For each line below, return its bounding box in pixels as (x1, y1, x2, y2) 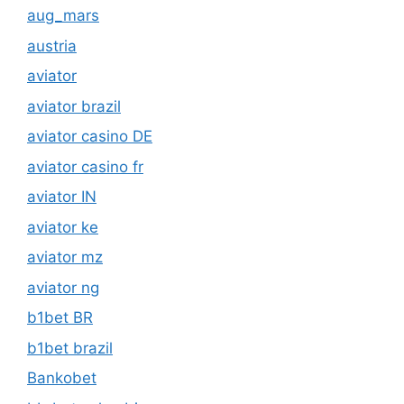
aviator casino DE (27, 58, 152, 77)
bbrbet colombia (27, 329, 147, 348)
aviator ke (27, 148, 98, 167)
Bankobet (27, 299, 96, 318)
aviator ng (27, 208, 99, 227)
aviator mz (27, 179, 103, 197)
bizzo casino (27, 360, 117, 379)
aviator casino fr (27, 87, 143, 106)
